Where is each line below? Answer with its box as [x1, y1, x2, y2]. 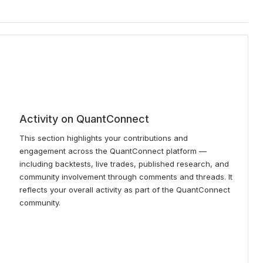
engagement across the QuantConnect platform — [19, 146, 207, 156]
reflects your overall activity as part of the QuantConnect [19, 184, 231, 194]
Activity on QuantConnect [19, 112, 150, 125]
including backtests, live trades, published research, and [19, 159, 230, 168]
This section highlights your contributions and [19, 133, 188, 143]
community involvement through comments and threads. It [19, 171, 233, 181]
